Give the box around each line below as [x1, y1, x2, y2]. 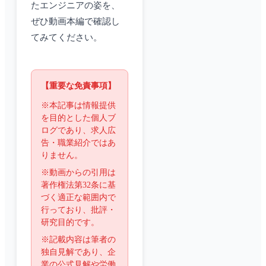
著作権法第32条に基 [41, 180, 116, 190]
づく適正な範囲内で [41, 193, 116, 202]
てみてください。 [31, 33, 102, 43]
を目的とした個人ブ [41, 113, 116, 123]
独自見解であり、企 [41, 248, 116, 257]
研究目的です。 [41, 218, 99, 227]
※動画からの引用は [41, 168, 116, 178]
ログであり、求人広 [41, 126, 116, 135]
